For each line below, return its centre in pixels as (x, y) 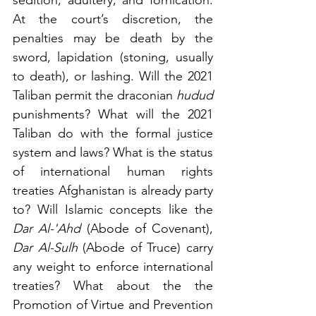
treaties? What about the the (113, 285)
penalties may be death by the (113, 38)
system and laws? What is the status (113, 152)
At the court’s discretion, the (113, 19)
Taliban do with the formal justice (113, 133)
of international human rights (113, 171)
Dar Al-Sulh (45, 247)
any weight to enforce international (113, 266)
